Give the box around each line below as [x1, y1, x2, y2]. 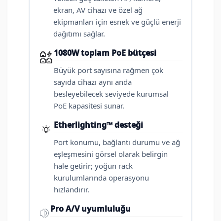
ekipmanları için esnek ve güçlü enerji [53, 17, 181, 27]
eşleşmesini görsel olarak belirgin [54, 149, 168, 159]
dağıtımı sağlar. [53, 29, 105, 39]
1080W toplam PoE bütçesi [54, 47, 156, 59]
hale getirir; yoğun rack [54, 161, 133, 171]
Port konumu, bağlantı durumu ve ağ [54, 137, 180, 147]
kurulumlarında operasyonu [54, 173, 149, 183]
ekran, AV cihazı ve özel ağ [53, 5, 143, 15]
